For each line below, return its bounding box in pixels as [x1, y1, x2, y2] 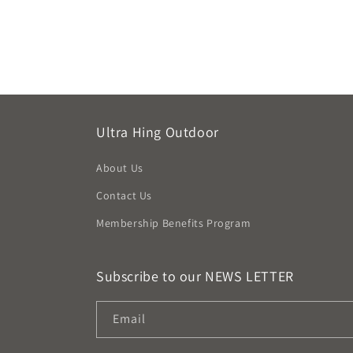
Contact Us [96, 188, 152, 203]
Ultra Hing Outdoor [96, 123, 219, 141]
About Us [96, 161, 143, 175]
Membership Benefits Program [96, 216, 251, 230]
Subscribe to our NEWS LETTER [96, 267, 294, 285]
